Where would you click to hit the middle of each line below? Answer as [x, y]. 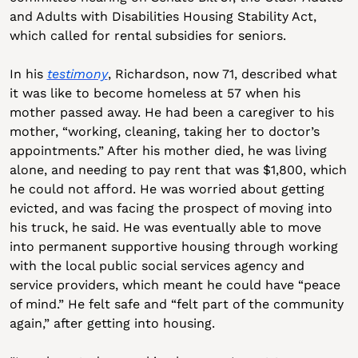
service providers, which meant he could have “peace [175, 285]
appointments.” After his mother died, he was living [168, 151]
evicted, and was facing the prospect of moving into [171, 208]
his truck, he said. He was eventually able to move [165, 227]
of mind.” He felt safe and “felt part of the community [176, 304]
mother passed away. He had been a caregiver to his [171, 112]
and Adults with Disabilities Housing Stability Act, [163, 16]
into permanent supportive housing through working [173, 247]
